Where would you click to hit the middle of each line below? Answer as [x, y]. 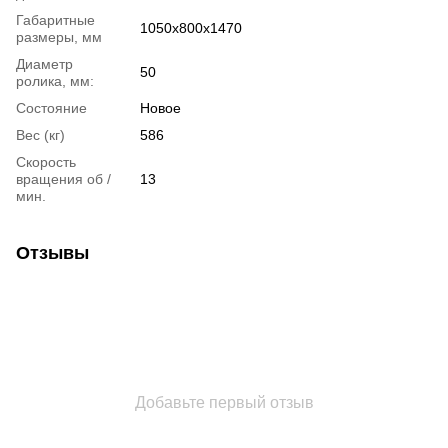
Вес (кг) [40, 134]
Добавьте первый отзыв [224, 402]
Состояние [51, 107]
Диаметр [44, 63]
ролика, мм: [55, 80]
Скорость [46, 161]
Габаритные [55, 19]
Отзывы [52, 252]
